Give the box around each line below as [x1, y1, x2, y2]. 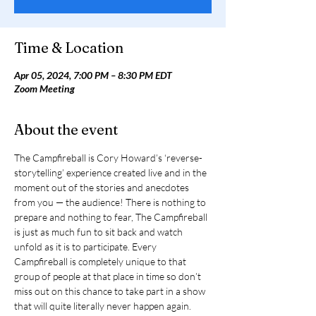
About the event [14, 121, 118, 138]
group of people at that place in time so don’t [14, 270, 203, 282]
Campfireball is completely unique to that [14, 255, 188, 267]
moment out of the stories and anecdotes [14, 181, 191, 193]
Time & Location [14, 39, 123, 56]
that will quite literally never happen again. [14, 300, 193, 312]
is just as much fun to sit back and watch [14, 226, 185, 238]
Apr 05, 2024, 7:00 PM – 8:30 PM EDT [14, 69, 172, 81]
